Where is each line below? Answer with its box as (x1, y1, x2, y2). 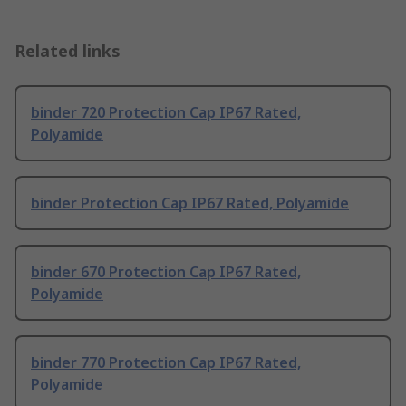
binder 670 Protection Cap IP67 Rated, (31, 262, 301, 283)
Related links (14, 40, 121, 63)
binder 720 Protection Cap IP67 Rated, (31, 102, 301, 123)
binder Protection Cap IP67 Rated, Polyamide (31, 193, 349, 214)
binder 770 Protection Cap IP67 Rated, (31, 353, 301, 373)
